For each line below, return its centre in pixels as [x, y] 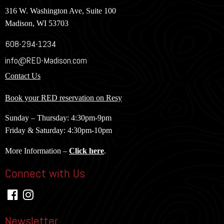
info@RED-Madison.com [46, 60]
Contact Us [23, 76]
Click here [86, 151]
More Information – [37, 151]
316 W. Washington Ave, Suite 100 [60, 11]
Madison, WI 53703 [37, 23]
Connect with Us [45, 173]
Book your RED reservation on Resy [63, 98]
